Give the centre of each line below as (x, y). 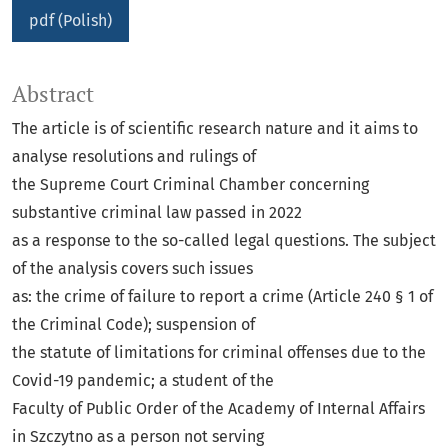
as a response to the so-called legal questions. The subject (224, 241)
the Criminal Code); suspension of (133, 325)
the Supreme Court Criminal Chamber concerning (190, 185)
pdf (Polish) (70, 21)
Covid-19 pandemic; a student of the (143, 381)
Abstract (53, 94)
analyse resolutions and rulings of (134, 157)
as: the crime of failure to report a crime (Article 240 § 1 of (222, 297)
